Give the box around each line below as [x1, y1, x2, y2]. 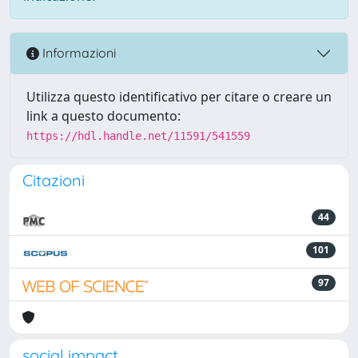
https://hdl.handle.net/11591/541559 [26, 129, 250, 142]
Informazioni [39, 45, 116, 62]
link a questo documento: [26, 106, 181, 125]
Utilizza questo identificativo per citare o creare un [26, 87, 332, 105]
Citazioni [22, 169, 85, 190]
